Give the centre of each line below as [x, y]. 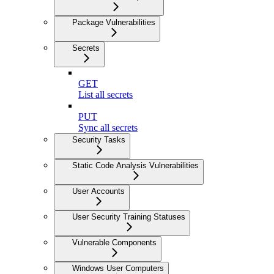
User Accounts [98, 191]
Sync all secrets [108, 128]
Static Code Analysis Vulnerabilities [135, 166]
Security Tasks [99, 140]
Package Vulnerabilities [114, 23]
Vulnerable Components [114, 243]
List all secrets [106, 95]
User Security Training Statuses [129, 217]
